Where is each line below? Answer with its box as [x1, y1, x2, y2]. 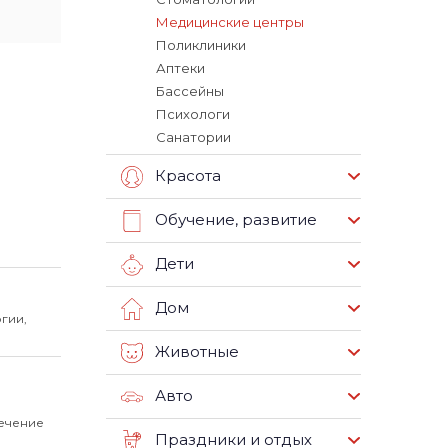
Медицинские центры [156, 14, 304, 30]
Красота [155, 166, 221, 186]
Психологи [156, 106, 230, 122]
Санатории [156, 129, 231, 145]
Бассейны [156, 83, 224, 99]
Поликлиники [156, 37, 246, 53]
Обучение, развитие [155, 210, 317, 230]
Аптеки [156, 60, 205, 76]
